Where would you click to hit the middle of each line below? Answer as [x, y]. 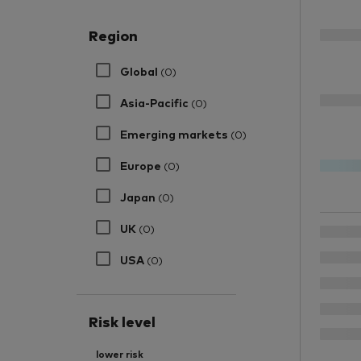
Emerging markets [176, 133]
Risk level [122, 320]
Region [114, 35]
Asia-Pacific [156, 102]
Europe [142, 164]
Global [141, 70]
